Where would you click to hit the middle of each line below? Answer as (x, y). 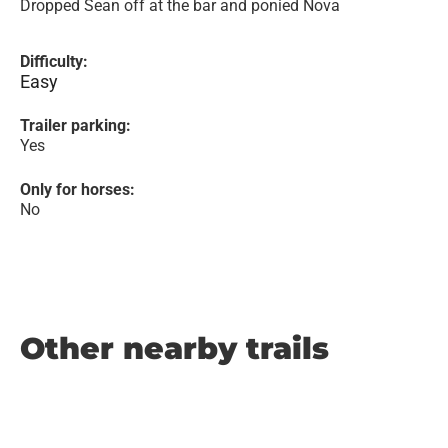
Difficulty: (54, 61)
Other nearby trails (174, 348)
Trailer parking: (75, 125)
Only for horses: (77, 189)
